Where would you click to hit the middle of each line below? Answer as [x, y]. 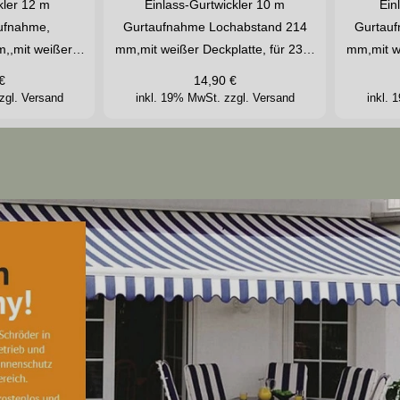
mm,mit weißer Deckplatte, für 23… [215, 50]
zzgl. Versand [259, 98]
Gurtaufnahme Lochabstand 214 [215, 27]
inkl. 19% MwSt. [179, 98]
